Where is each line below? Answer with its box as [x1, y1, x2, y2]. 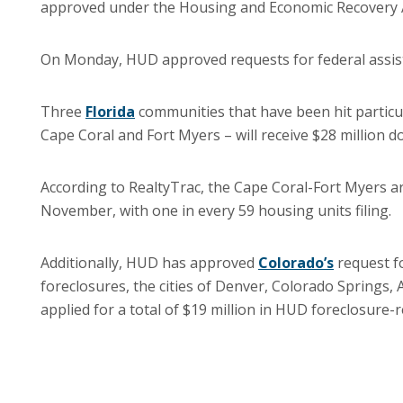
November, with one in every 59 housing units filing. [40, 201, 391, 220]
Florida [85, 102, 135, 121]
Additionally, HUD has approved [40, 253, 258, 273]
